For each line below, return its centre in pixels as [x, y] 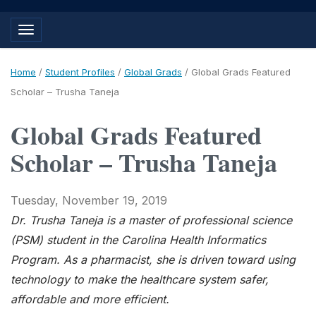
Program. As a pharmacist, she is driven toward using [153, 259]
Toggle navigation [68, 32]
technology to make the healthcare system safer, [140, 279]
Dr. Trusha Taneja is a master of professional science [151, 220]
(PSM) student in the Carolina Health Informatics [138, 239]
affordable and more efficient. [90, 299]
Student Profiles [80, 72]
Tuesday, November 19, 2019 [89, 200]
